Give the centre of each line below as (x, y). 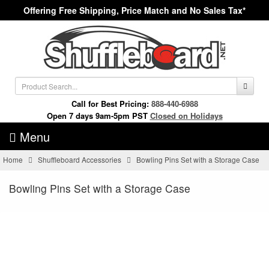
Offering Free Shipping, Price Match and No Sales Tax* (134, 10)
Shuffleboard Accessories (80, 160)
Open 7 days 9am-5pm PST (97, 116)
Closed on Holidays (186, 116)
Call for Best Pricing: (111, 104)
